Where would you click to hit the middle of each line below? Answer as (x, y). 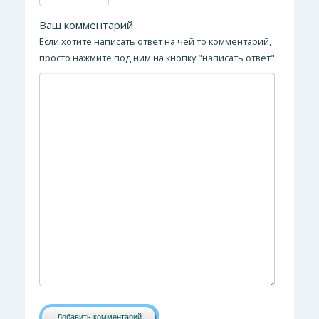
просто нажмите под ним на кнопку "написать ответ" (157, 58)
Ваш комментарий (86, 25)
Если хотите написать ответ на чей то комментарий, (155, 41)
